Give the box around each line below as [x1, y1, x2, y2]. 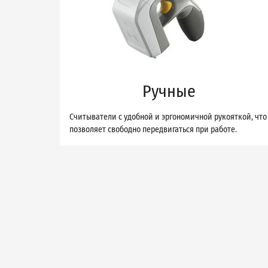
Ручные [142, 81, 196, 101]
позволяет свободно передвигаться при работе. [69, 124, 237, 135]
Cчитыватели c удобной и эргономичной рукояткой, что [69, 112, 267, 122]
